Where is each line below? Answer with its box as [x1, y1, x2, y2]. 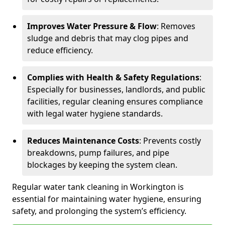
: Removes [157, 21, 195, 32]
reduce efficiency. [27, 45, 93, 56]
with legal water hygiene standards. [27, 108, 163, 119]
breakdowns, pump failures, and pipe [27, 147, 169, 158]
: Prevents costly [139, 135, 201, 146]
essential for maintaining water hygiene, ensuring [12, 193, 201, 204]
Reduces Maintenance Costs [27, 135, 139, 146]
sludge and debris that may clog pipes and [27, 33, 188, 44]
